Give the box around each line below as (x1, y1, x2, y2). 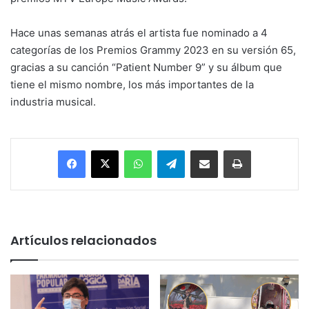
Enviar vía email (217, 144, 239, 156)
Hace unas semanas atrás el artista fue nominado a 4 (10, 26, 268, 40)
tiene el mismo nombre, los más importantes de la (10, 78, 254, 92)
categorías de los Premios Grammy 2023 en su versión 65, (10, 43, 296, 57)
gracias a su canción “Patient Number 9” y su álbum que (10, 61, 282, 74)
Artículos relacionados (10, 232, 157, 250)
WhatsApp (151, 144, 195, 156)
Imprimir (250, 144, 284, 156)
